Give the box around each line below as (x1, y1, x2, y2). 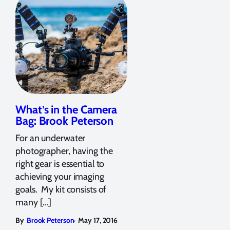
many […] (15, 196, 52, 208)
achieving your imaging (15, 170, 104, 182)
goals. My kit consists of (15, 183, 107, 195)
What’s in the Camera (15, 102, 117, 117)
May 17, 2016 (78, 215, 118, 225)
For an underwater (15, 132, 86, 144)
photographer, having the (15, 145, 113, 157)
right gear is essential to (15, 158, 105, 169)
